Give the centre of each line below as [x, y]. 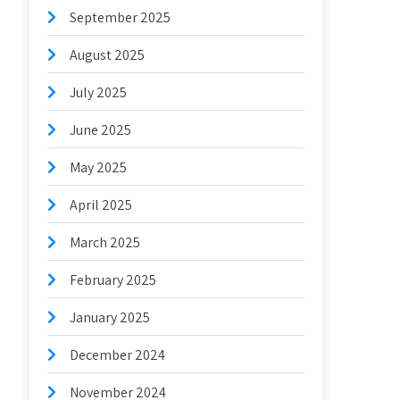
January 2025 [110, 317]
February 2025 [113, 280]
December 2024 [118, 355]
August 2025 [108, 55]
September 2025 [121, 17]
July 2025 [99, 92]
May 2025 [99, 167]
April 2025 [101, 205]
